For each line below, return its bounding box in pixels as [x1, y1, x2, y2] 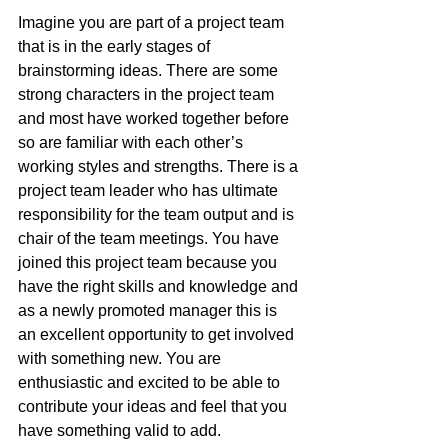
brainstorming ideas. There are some [18, 61, 282, 79]
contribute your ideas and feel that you [18, 397, 291, 415]
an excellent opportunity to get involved [18, 325, 298, 343]
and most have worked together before [18, 109, 293, 127]
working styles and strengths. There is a [18, 157, 302, 175]
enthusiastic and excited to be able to [18, 373, 284, 391]
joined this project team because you [18, 253, 281, 271]
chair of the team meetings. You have [18, 229, 283, 247]
